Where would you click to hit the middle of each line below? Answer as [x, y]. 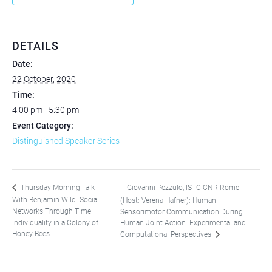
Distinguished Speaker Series [66, 141]
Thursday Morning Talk [57, 188]
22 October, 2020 [44, 79]
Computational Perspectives [167, 234]
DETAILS [36, 46]
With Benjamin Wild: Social [56, 200]
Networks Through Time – [55, 211]
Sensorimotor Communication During [182, 212]
